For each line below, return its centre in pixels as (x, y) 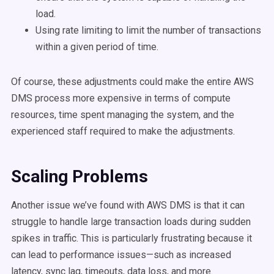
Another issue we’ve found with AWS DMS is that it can (128, 205)
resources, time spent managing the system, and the (123, 115)
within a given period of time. (97, 47)
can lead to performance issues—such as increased (121, 255)
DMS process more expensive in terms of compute (121, 98)
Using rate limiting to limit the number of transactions (148, 30)
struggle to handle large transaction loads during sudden (131, 222)
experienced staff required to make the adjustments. (124, 131)
